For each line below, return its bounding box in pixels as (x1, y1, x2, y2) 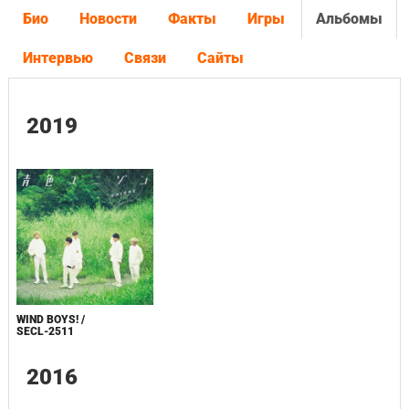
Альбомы (315, 10, 383, 27)
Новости (79, 10, 137, 27)
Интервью (22, 49, 93, 67)
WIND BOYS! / (16, 312, 85, 326)
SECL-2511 (16, 324, 74, 338)
